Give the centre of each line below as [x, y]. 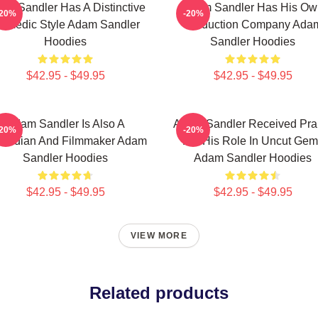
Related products [159, 293]
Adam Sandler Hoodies [253, 158]
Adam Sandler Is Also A [65, 124]
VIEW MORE [159, 236]
